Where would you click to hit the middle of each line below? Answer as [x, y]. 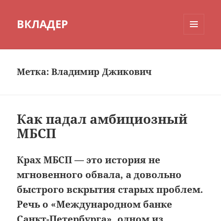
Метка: [34, 72]
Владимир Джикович [102, 72]
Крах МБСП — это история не [89, 160]
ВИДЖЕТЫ [199, 55]
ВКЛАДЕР [43, 24]
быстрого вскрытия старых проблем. [110, 190]
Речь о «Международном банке [95, 204]
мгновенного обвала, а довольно [99, 175]
